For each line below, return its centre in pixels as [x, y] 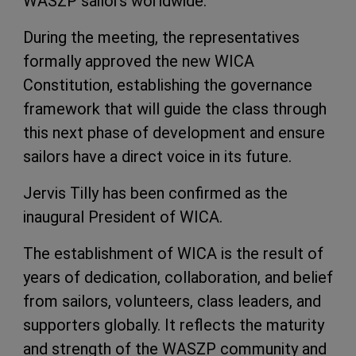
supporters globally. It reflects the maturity [174, 325]
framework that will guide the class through [175, 109]
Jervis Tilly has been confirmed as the [155, 193]
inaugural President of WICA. [123, 217]
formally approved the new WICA [139, 61]
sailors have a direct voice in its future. [157, 157]
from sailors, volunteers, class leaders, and [172, 301]
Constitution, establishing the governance [168, 85]
